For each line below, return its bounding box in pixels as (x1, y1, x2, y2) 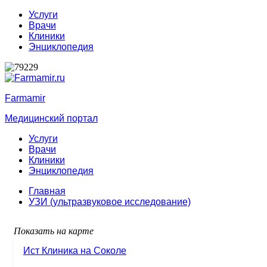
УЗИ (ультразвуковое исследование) (29, 197, 191, 207)
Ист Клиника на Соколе (23, 246, 126, 256)
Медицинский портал (5, 113, 98, 123)
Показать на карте (14, 226, 94, 236)
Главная (29, 186, 66, 196)
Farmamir (5, 93, 45, 103)
